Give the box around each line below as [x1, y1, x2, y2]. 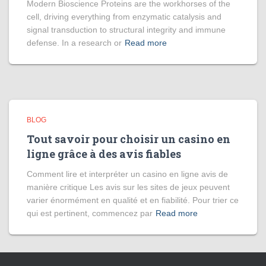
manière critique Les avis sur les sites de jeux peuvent [27, 182, 230, 192]
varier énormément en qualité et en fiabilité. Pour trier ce [27, 195, 239, 205]
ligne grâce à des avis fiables [27, 147, 181, 161]
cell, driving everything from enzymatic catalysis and [27, 12, 221, 21]
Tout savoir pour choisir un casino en [27, 132, 230, 146]
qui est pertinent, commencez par [27, 208, 153, 218]
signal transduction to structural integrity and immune [27, 25, 226, 34]
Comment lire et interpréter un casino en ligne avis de [27, 169, 228, 179]
